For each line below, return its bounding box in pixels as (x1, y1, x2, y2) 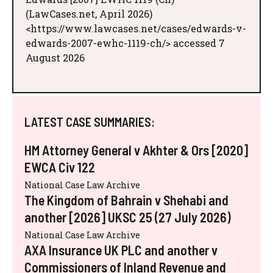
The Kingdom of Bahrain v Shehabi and (24, 192, 229, 208)
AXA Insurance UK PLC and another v (24, 242, 218, 258)
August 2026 (26, 51, 85, 65)
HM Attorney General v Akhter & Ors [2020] (24, 142, 248, 158)
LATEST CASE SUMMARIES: (24, 115, 155, 130)
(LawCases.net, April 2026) (26, 7, 152, 21)
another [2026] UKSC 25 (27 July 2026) (24, 209, 231, 225)
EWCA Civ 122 (24, 159, 95, 175)
